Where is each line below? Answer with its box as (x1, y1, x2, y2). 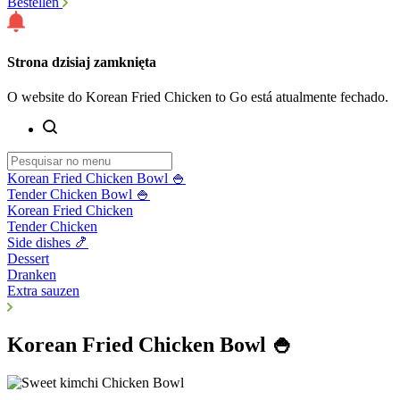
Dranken (7, 267, 56, 283)
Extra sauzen (7, 283, 79, 299)
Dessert (7, 251, 49, 267)
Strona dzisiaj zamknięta (7, 54, 156, 70)
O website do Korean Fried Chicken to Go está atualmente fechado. (7, 89, 388, 105)
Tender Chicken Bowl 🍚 (7, 187, 150, 203)
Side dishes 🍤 (7, 235, 88, 251)
